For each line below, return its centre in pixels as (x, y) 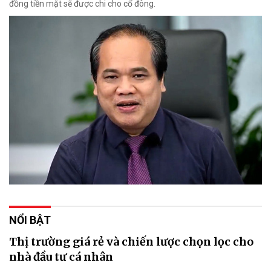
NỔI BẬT (30, 220)
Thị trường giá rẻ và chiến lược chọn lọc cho (131, 241)
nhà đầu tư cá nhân (61, 256)
